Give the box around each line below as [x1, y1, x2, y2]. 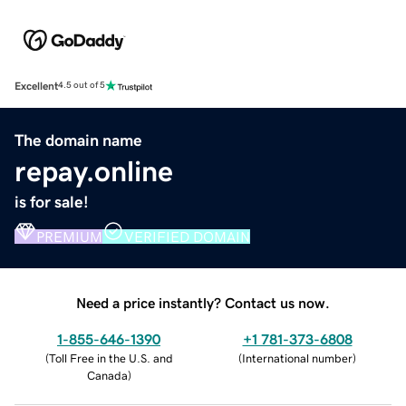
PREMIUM [36, 228, 102, 244]
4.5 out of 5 [58, 81, 105, 91]
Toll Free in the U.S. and [48, 352, 173, 364]
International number [242, 352, 353, 364]
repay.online [14, 156, 173, 186]
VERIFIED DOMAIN [124, 228, 250, 244]
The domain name [14, 131, 142, 149]
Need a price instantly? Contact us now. [76, 295, 330, 310]
